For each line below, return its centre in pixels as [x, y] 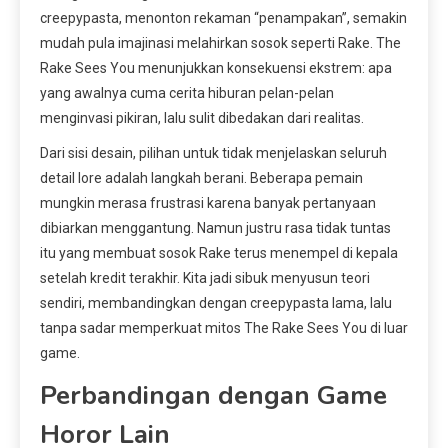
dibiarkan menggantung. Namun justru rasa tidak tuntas [215, 228]
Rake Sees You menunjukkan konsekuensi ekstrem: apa [216, 68]
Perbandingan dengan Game [213, 396]
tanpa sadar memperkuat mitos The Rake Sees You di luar [224, 328]
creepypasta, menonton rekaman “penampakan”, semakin [223, 18]
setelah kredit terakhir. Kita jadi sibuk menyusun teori [205, 278]
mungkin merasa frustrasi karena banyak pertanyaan [208, 203]
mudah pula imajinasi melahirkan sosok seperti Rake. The [220, 43]
